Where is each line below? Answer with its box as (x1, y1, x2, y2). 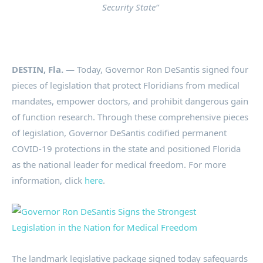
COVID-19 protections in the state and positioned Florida (12, 143, 241, 155)
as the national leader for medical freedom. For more (12, 159, 226, 171)
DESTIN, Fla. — (12, 63, 75, 76)
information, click (12, 174, 85, 187)
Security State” (102, 1, 159, 14)
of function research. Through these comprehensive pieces (12, 111, 248, 123)
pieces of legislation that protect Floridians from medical (12, 79, 240, 92)
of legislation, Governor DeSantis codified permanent (12, 127, 227, 139)
